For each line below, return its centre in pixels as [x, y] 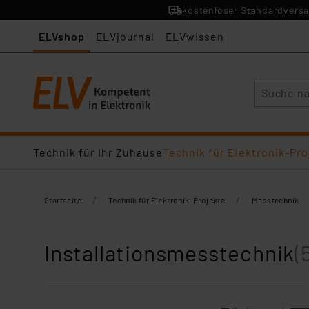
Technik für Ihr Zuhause [98, 152]
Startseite [63, 200]
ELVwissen [195, 36]
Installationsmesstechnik [170, 252]
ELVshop [62, 36]
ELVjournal [125, 36]
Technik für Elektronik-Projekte [167, 200]
